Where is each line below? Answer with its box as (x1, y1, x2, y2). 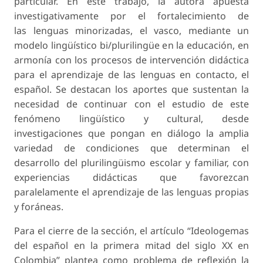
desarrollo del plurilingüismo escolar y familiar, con (14, 156, 249, 170)
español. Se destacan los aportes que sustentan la (14, 83, 249, 96)
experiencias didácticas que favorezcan (14, 171, 249, 184)
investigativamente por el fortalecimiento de (14, 9, 249, 23)
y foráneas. (14, 200, 66, 214)
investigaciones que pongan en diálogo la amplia (14, 127, 249, 140)
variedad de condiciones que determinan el (14, 141, 249, 155)
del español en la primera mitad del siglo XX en (14, 239, 249, 252)
